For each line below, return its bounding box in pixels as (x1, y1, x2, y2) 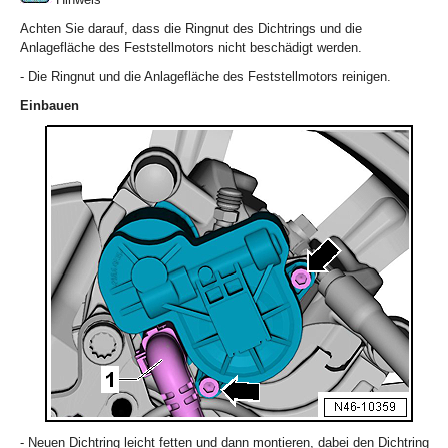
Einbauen (20, 98, 79, 114)
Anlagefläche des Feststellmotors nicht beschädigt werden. (20, 40, 362, 56)
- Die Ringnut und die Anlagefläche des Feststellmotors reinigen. (20, 69, 391, 85)
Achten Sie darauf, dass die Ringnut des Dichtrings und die (20, 21, 362, 37)
